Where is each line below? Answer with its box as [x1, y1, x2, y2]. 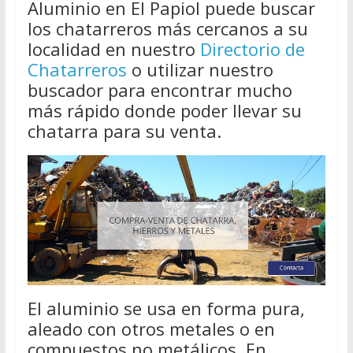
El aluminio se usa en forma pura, [27, 296, 305, 321]
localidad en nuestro [27, 37, 200, 61]
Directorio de [199, 37, 305, 61]
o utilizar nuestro [126, 58, 273, 82]
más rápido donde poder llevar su [27, 98, 302, 123]
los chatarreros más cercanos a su [27, 17, 308, 41]
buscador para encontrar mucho [27, 78, 292, 102]
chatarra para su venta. [27, 119, 221, 143]
